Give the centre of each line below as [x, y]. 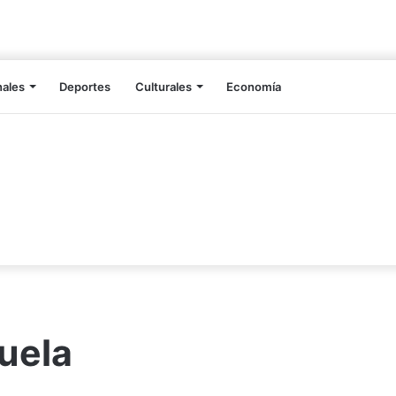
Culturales [164, 87]
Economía [254, 87]
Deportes [85, 87]
